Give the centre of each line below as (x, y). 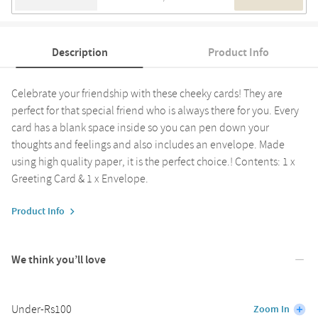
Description (79, 52)
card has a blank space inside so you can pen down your (140, 127)
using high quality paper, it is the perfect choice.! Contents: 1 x (153, 161)
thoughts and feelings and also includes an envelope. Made (148, 144)
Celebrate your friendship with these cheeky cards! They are (147, 93)
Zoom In (272, 309)
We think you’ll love (59, 259)
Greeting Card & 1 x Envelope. (80, 179)
